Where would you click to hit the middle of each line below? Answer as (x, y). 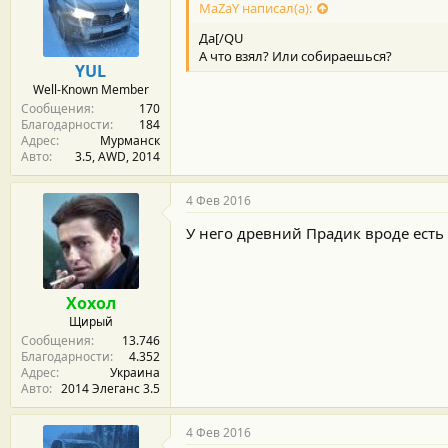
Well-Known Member (90, 89)
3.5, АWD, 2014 (117, 156)
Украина (135, 372)
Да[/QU (221, 37)
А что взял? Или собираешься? (295, 55)
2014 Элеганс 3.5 (110, 388)
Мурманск (130, 140)
